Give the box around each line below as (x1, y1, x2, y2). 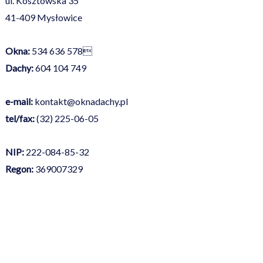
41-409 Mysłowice (5, 11, 83, 23)
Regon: (5, 163, 34, 174)
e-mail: (5, 95, 33, 107)
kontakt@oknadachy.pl (35, 95, 129, 107)
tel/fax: (5, 112, 35, 124)
